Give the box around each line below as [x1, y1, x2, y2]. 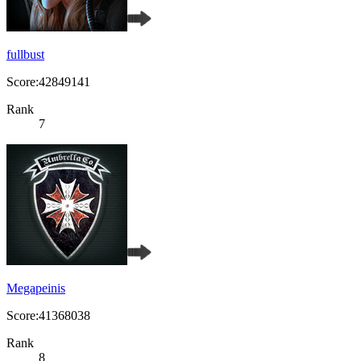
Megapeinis [6, 281, 65, 296]
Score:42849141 [6, 75, 90, 89]
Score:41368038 [6, 309, 90, 323]
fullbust [6, 48, 44, 62]
